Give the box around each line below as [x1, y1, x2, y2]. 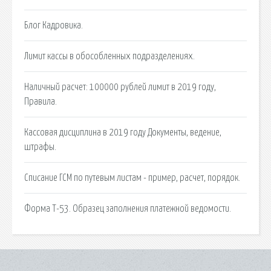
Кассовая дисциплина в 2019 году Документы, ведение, [24, 127, 221, 137]
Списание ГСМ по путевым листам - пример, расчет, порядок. [24, 172, 240, 183]
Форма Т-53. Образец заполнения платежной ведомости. [24, 203, 231, 214]
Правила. [24, 96, 57, 106]
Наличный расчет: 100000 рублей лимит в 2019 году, [24, 82, 216, 92]
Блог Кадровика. [24, 20, 83, 30]
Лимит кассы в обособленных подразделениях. [24, 51, 195, 61]
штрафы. [24, 142, 56, 152]
